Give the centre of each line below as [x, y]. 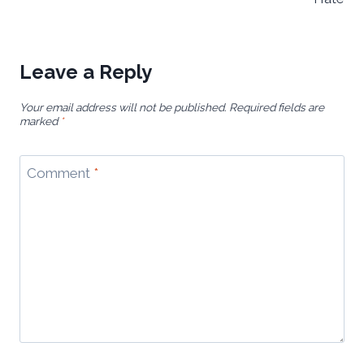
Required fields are [277, 108]
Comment [60, 173]
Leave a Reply [86, 72]
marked [40, 121]
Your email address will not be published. [123, 108]
